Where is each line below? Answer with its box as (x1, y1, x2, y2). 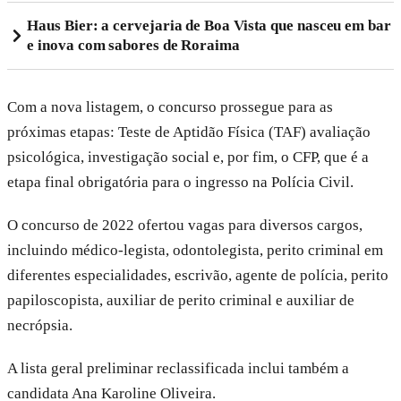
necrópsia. (7, 316, 73, 334)
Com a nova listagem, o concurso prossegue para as (7, 98, 333, 115)
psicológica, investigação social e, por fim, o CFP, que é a (7, 148, 369, 166)
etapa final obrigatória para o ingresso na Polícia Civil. (7, 173, 354, 191)
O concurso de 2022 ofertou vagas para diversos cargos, (7, 216, 363, 234)
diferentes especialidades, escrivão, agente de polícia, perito (7, 266, 388, 284)
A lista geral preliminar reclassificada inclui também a (7, 359, 349, 377)
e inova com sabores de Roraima (27, 36, 240, 54)
